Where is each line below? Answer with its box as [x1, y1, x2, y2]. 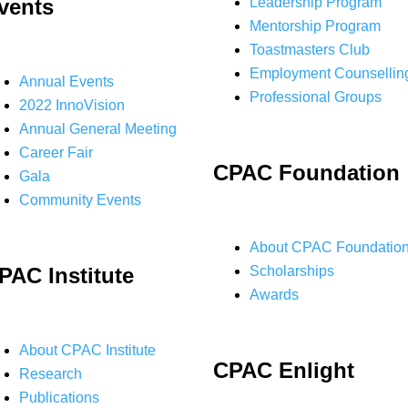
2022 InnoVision [19, 97, 125, 113]
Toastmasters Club [250, 42, 370, 57]
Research [19, 366, 82, 382]
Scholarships [250, 263, 334, 279]
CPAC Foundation [213, 160, 400, 185]
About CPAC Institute [19, 342, 156, 358]
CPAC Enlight [213, 358, 354, 382]
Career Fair [19, 145, 93, 160]
